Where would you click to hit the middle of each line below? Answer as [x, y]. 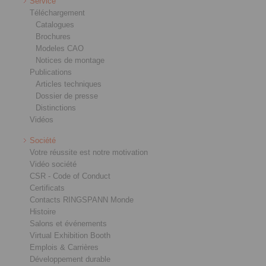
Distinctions [56, 108]
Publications [51, 72]
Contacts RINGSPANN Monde [82, 200]
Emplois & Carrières [64, 248]
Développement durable [70, 259]
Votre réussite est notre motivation [89, 153]
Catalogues [55, 25]
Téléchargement [57, 13]
